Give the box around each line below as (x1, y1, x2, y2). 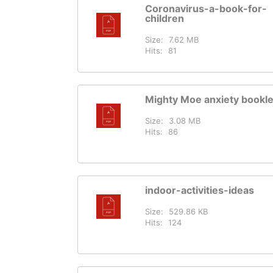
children (145, 12, 184, 24)
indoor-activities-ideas (145, 184, 254, 196)
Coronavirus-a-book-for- (145, 2, 267, 15)
